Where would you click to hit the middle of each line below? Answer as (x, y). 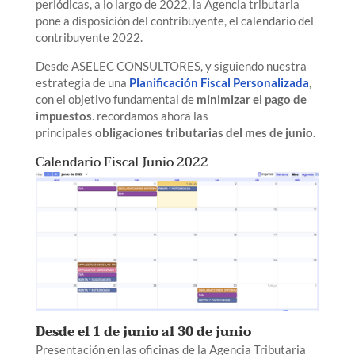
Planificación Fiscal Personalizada (219, 82)
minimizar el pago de (251, 99)
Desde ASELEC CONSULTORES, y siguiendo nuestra (171, 65)
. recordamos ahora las (150, 115)
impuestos (63, 115)
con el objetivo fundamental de (116, 99)
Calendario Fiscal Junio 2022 (122, 162)
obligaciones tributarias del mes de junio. (205, 132)
